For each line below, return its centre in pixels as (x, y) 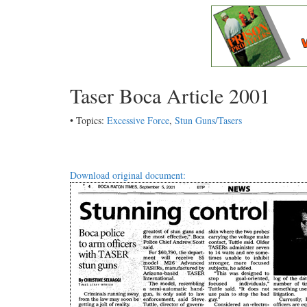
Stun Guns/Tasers (208, 120)
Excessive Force (138, 120)
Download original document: (128, 175)
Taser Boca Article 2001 (170, 95)
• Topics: (88, 120)
